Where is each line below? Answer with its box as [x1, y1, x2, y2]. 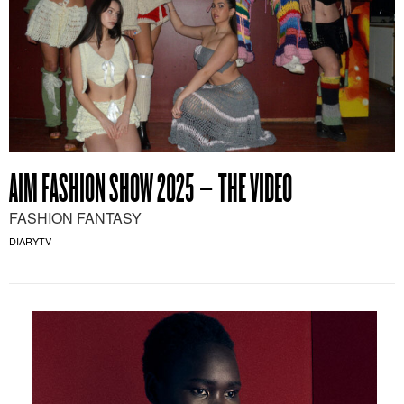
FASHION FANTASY [9, 207, 142, 228]
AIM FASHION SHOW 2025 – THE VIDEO [9, 169, 292, 213]
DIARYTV [9, 233, 51, 248]
